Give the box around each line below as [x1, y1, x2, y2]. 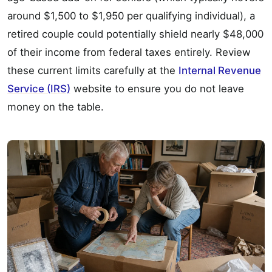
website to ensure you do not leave [70, 83, 244, 95]
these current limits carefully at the [7, 64, 178, 77]
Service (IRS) [7, 83, 70, 95]
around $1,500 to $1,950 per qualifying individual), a [7, 10, 255, 22]
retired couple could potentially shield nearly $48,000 [7, 28, 263, 41]
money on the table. [7, 101, 104, 114]
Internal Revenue [178, 64, 261, 77]
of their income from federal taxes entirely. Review [7, 46, 251, 59]
